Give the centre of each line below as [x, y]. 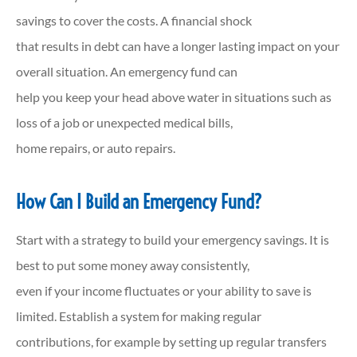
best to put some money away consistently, [133, 265]
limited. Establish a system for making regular [139, 316]
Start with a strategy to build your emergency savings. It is [173, 239]
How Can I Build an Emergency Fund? [139, 201]
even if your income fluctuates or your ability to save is [164, 290]
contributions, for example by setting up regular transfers [171, 341]
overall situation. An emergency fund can [127, 71]
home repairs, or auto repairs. [96, 147]
